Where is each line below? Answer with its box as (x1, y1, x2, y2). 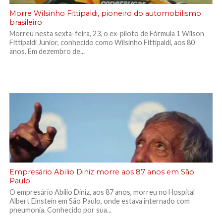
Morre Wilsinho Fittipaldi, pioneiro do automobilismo (9, 9, 201, 18)
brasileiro (9, 18, 42, 27)
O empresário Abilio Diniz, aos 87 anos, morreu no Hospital (9, 188, 195, 196)
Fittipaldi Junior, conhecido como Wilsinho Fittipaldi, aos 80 (9, 38, 195, 47)
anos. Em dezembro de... (9, 47, 85, 55)
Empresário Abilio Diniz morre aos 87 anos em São (9, 167, 194, 176)
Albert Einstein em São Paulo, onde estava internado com (9, 197, 190, 205)
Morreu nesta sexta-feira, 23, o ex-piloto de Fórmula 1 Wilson (9, 29, 204, 38)
